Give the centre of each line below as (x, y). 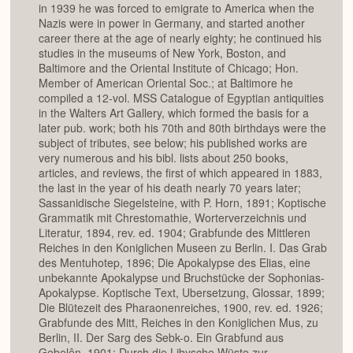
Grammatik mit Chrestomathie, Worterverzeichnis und (173, 218)
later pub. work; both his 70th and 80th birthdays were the (182, 128)
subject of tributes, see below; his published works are (173, 143)
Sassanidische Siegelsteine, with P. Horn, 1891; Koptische (182, 203)
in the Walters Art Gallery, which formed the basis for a (174, 113)
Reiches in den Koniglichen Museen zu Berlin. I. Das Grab (183, 248)
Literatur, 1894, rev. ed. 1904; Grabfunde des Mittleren (175, 233)
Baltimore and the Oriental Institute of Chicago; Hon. (169, 68)
